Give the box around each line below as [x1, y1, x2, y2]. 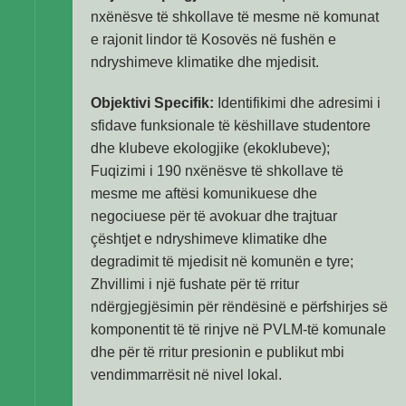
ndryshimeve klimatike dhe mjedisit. [91, 54, 319, 70]
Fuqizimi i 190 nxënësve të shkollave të [91, 163, 343, 179]
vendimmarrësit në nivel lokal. [91, 367, 282, 382]
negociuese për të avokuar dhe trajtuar [91, 208, 337, 224]
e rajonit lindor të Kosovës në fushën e [91, 32, 336, 47]
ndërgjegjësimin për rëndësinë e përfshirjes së [91, 299, 388, 314]
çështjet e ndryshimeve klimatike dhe [91, 231, 327, 246]
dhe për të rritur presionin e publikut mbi [91, 344, 344, 360]
